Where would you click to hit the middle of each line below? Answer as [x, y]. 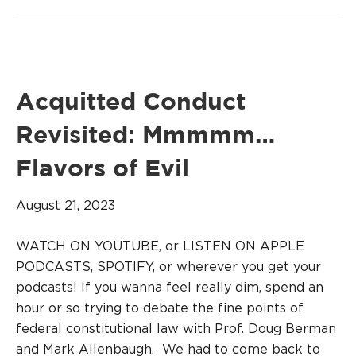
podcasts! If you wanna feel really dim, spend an [170, 287]
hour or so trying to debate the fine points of [160, 308]
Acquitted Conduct [131, 103]
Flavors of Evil [103, 170]
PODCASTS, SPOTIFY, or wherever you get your [168, 267]
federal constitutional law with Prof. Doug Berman [176, 329]
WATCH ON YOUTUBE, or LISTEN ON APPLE [160, 246]
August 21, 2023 [66, 205]
